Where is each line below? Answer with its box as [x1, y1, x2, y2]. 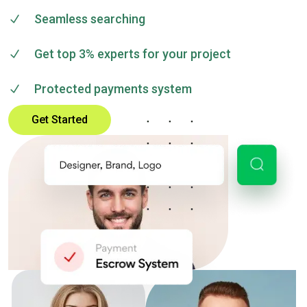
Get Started [32, 113, 88, 126]
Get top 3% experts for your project [34, 47, 231, 61]
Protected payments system [34, 82, 192, 96]
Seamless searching [34, 12, 145, 26]
